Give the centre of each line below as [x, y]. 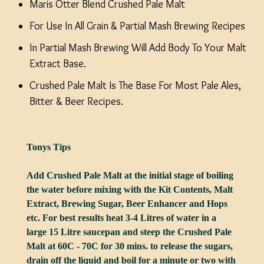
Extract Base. [58, 64]
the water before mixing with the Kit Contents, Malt [130, 189]
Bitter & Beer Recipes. [76, 101]
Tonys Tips [49, 147]
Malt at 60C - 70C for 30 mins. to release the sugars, [130, 246]
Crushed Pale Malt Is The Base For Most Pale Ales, [135, 85]
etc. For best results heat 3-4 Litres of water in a [121, 218]
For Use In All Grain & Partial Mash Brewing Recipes [137, 26]
